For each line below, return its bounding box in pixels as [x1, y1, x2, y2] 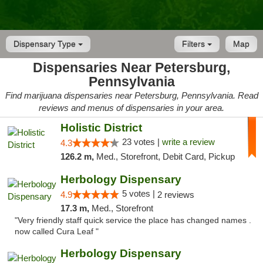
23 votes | [122, 137, 162, 147]
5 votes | [122, 188, 157, 198]
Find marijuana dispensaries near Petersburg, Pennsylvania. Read [5, 90, 258, 100]
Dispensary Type [14, 39, 78, 49]
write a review [161, 137, 215, 147]
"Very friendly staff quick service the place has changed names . [15, 216, 251, 225]
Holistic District [60, 122, 142, 134]
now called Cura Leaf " [15, 227, 99, 236]
